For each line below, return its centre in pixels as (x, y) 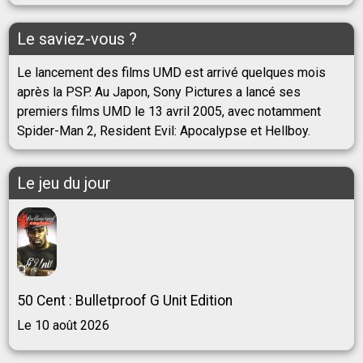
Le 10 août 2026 (63, 326)
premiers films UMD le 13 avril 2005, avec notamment (169, 112)
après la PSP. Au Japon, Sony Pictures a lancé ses (159, 92)
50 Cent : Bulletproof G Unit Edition (125, 301)
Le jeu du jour (64, 184)
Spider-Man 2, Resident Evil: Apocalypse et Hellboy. (164, 131)
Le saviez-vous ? (77, 39)
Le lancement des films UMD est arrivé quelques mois (171, 73)
